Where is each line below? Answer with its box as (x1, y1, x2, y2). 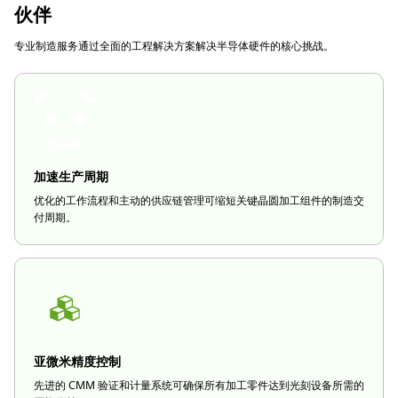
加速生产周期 (34, 168, 108, 185)
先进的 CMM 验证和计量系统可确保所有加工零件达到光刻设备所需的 (34, 378, 364, 393)
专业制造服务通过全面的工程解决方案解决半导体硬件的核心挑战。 (14, 38, 334, 53)
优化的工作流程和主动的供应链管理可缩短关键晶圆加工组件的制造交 (34, 193, 364, 208)
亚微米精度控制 (34, 353, 121, 370)
